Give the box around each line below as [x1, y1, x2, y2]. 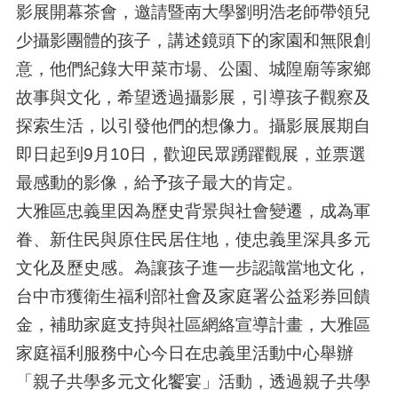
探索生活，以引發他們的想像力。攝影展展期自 [15, 115, 370, 136]
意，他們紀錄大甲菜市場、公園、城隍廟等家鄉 [15, 59, 370, 79]
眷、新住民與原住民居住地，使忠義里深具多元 [15, 229, 370, 250]
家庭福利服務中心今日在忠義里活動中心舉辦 [15, 343, 354, 363]
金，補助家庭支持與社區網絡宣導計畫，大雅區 [15, 314, 370, 335]
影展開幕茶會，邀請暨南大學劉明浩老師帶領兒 [15, 2, 370, 22]
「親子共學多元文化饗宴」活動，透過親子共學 [15, 371, 370, 392]
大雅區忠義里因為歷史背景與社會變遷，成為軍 [15, 201, 370, 221]
